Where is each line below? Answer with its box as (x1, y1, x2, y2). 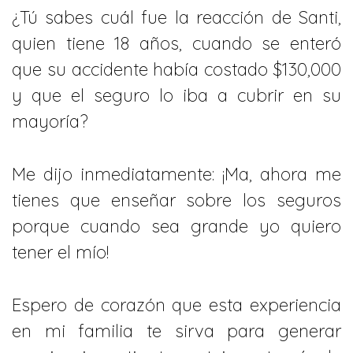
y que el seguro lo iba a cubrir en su (12, 84, 341, 107)
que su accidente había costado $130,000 (12, 58, 341, 81)
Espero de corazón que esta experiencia (12, 293, 341, 316)
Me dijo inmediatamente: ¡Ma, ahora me (12, 163, 341, 185)
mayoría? (12, 110, 88, 133)
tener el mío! (12, 241, 109, 263)
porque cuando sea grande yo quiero (12, 215, 341, 237)
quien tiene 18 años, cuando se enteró (12, 32, 341, 55)
